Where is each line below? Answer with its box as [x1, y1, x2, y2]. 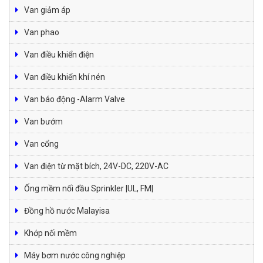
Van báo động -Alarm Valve [24, 94, 125, 104]
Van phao [24, 27, 59, 37]
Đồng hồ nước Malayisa [24, 205, 110, 215]
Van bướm [24, 116, 63, 126]
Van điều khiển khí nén [24, 72, 105, 82]
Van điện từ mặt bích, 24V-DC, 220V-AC [24, 161, 168, 171]
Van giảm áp [24, 5, 70, 15]
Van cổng [24, 139, 59, 149]
